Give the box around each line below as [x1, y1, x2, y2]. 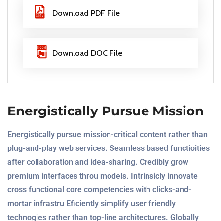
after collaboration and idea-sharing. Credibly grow [7, 157, 188, 167]
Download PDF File [52, 8, 120, 18]
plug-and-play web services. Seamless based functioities [7, 143, 210, 153]
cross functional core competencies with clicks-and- [7, 184, 191, 194]
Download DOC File [52, 48, 122, 58]
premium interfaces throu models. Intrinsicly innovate [7, 171, 198, 181]
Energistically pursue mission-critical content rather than [7, 129, 208, 139]
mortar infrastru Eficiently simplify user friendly [7, 198, 176, 208]
